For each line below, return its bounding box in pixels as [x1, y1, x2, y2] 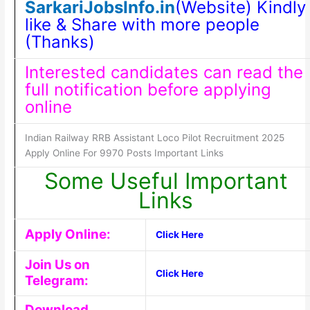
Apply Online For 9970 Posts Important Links [24, 147, 224, 159]
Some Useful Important [44, 167, 288, 195]
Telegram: [24, 273, 89, 289]
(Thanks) [24, 32, 95, 53]
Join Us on [24, 257, 90, 273]
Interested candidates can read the [24, 62, 303, 83]
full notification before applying [24, 80, 271, 100]
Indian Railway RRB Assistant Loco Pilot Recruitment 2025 [24, 132, 284, 144]
